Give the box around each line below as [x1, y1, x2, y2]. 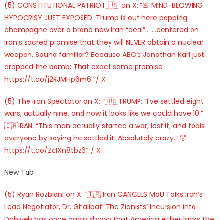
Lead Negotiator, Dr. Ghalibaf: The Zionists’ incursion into [4, 201, 196, 212]
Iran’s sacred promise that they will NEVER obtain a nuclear [4, 37, 204, 47]
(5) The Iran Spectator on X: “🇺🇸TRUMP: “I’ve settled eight [4, 96, 204, 106]
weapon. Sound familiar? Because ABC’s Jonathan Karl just [4, 49, 204, 59]
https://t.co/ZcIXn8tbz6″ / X [4, 145, 101, 155]
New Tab [4, 167, 34, 177]
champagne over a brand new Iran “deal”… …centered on [4, 25, 199, 35]
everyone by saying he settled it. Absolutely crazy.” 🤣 [4, 133, 187, 143]
